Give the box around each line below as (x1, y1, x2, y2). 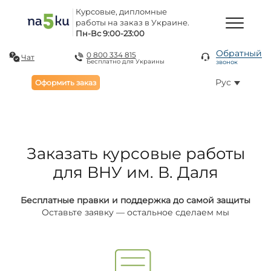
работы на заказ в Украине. (76, 18, 189, 27)
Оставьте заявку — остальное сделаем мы (42, 207, 229, 218)
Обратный (216, 48, 262, 59)
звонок (216, 58, 238, 66)
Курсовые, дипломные (76, 7, 167, 16)
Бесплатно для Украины (86, 57, 165, 65)
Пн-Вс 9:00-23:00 (76, 28, 145, 38)
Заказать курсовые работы (26, 144, 245, 163)
